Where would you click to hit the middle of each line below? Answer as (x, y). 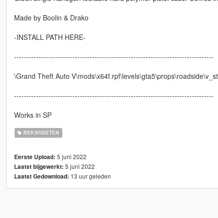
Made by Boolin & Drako (51, 18)
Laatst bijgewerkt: (39, 167)
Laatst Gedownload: (41, 177)
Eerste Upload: (35, 157)
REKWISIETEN (41, 133)
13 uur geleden (90, 176)
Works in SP (33, 115)
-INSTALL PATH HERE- (50, 37)
